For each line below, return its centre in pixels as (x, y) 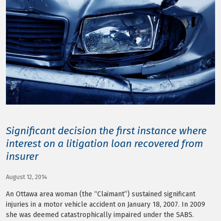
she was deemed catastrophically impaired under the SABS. (100, 215)
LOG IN (31, 6)
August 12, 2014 (26, 177)
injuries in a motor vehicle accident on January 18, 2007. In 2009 (106, 204)
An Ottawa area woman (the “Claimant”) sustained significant (101, 194)
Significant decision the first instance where (106, 130)
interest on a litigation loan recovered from (105, 143)
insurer (22, 156)
